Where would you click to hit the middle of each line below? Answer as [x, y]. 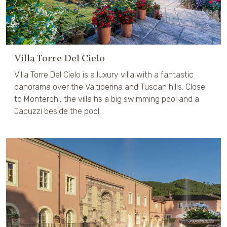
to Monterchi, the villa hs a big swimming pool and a [107, 99]
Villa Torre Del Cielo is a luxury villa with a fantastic [104, 75]
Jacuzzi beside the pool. [58, 111]
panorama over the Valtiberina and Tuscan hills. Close [110, 87]
